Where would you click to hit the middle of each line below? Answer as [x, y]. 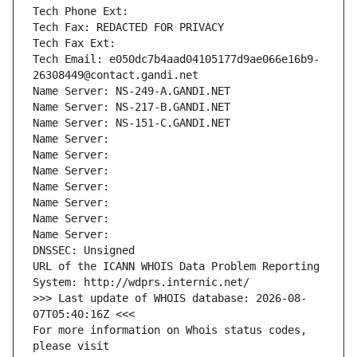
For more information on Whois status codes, [170, 330]
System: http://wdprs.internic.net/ [141, 282]
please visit [71, 346]
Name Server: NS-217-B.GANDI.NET [131, 107]
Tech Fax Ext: [74, 43]
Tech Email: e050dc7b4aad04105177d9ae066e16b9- [176, 59]
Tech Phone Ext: [80, 12]
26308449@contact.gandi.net [116, 75]
